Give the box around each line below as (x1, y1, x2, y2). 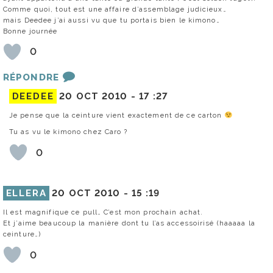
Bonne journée (3, 26, 58, 35)
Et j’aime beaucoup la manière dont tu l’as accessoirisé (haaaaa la (3, 219, 255, 228)
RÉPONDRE (3, 71, 59, 83)
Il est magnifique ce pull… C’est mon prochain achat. (3, 208, 204, 217)
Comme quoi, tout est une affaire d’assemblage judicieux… (3, 4, 227, 13)
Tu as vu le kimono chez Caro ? (9, 127, 128, 136)
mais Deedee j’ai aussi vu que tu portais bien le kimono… (3, 15, 220, 24)
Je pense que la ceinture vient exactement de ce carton (9, 111, 225, 120)
